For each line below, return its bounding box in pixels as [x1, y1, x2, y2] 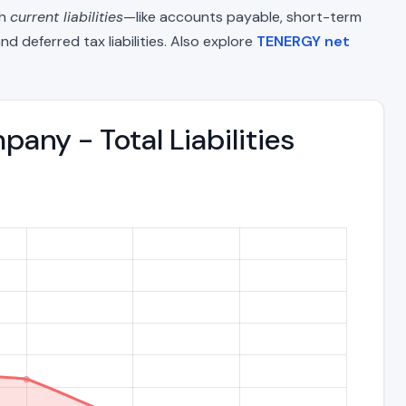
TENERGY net [256, 31, 350, 51]
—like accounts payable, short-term [123, 6, 362, 26]
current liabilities [10, 6, 123, 26]
